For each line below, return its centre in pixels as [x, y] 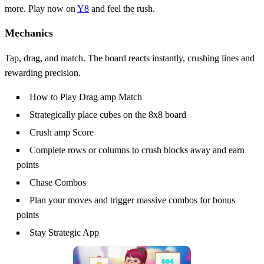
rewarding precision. [43, 72]
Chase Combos [58, 182]
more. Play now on [41, 8]
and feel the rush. [122, 8]
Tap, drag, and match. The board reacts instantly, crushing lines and [130, 58]
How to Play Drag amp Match [86, 97]
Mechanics [29, 33]
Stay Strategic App [64, 232]
